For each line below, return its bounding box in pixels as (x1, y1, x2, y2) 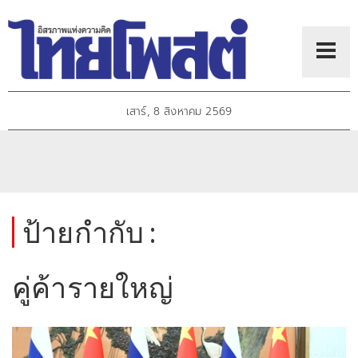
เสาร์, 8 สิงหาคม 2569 (125, 103, 233, 121)
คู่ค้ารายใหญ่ (12, 269, 174, 305)
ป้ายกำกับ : (22, 214, 157, 250)
